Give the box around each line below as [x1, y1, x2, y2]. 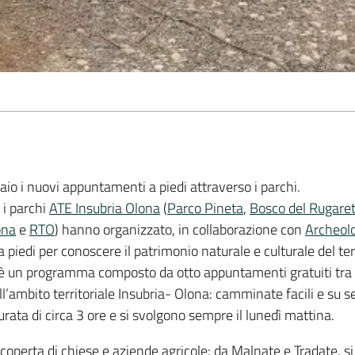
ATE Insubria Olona [49, 197, 160, 219]
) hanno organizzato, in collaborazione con [55, 219, 305, 240]
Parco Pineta [167, 197, 243, 219]
